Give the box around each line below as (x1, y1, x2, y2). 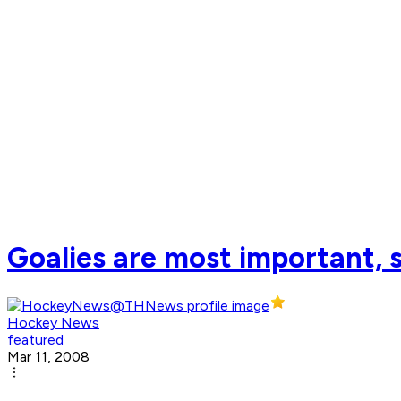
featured (7, 331, 64, 349)
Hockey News (7, 314, 99, 332)
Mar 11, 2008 (7, 348, 90, 366)
